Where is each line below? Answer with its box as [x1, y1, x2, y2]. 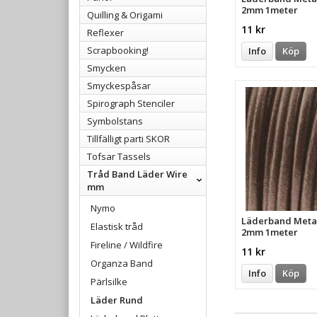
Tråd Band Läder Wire [87, 167, 188, 180]
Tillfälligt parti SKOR [87, 132, 170, 145]
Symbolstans [87, 114, 143, 127]
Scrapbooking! [87, 43, 149, 57]
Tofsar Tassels [87, 149, 151, 163]
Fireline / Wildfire [91, 238, 163, 251]
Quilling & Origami [87, 8, 163, 21]
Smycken [87, 61, 126, 74]
